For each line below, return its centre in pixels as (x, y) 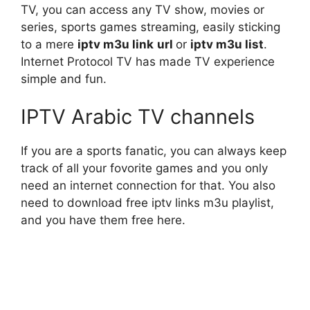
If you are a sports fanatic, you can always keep (154, 151)
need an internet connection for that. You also (148, 185)
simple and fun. (64, 79)
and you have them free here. (103, 220)
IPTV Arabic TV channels (138, 117)
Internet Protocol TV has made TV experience (148, 61)
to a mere (49, 44)
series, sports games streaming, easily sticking (151, 27)
